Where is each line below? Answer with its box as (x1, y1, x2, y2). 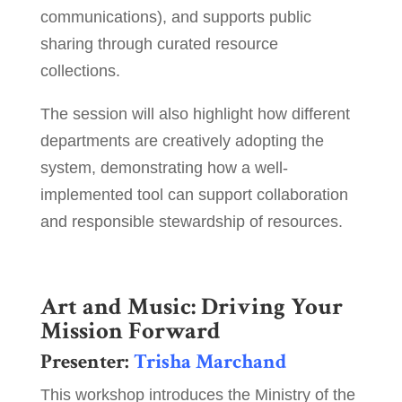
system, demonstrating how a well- (39, 159, 288, 178)
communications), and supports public (39, 8, 311, 27)
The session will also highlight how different (39, 105, 350, 124)
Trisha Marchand (133, 348, 286, 376)
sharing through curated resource (39, 35, 278, 54)
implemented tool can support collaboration (39, 186, 348, 205)
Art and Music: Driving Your (39, 291, 343, 323)
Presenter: (39, 348, 134, 376)
